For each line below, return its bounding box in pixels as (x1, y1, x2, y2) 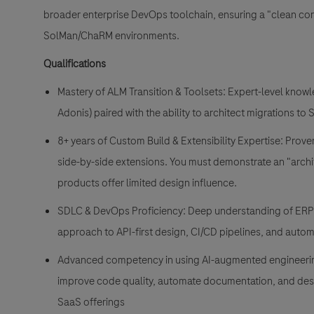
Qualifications (43, 55, 106, 71)
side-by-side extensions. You (57, 153, 189, 170)
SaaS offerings (57, 294, 125, 310)
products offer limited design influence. (57, 175, 237, 191)
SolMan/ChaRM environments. (43, 27, 179, 43)
